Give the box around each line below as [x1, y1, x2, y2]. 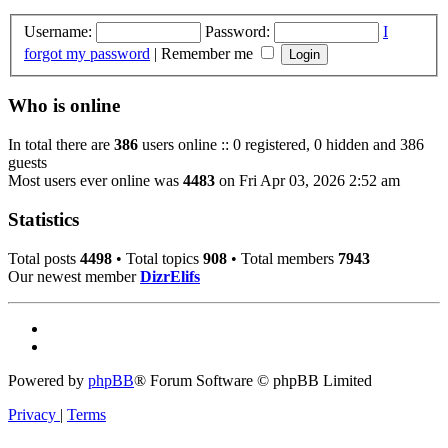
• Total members [227, 249, 338, 267]
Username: [24, 22, 92, 40]
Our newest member [8, 267, 140, 285]
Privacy [8, 405, 56, 423]
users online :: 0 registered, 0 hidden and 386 [138, 136, 424, 154]
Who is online [8, 95, 120, 117]
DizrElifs [140, 267, 200, 285]
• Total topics [112, 249, 203, 267]
